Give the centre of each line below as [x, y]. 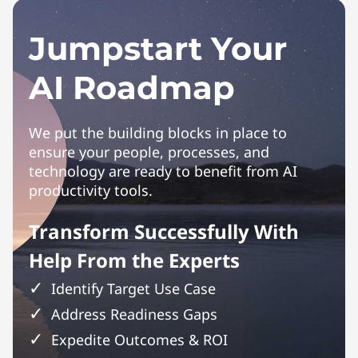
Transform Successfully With [164, 231]
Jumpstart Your [158, 48]
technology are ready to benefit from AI [163, 171]
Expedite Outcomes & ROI [139, 339]
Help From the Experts [134, 260]
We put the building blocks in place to [158, 132]
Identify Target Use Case [133, 288]
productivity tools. [91, 190]
